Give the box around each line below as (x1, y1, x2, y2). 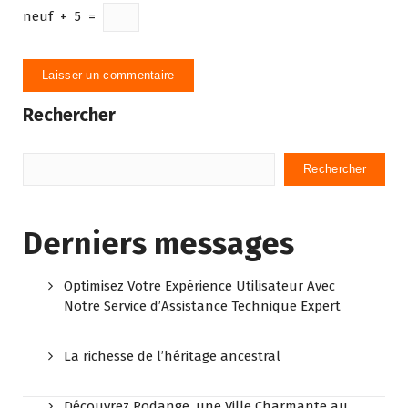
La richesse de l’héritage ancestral (64, 348, 280, 365)
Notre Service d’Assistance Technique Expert (64, 298, 341, 315)
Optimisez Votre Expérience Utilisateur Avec (64, 278, 335, 295)
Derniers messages (23, 225, 294, 263)
